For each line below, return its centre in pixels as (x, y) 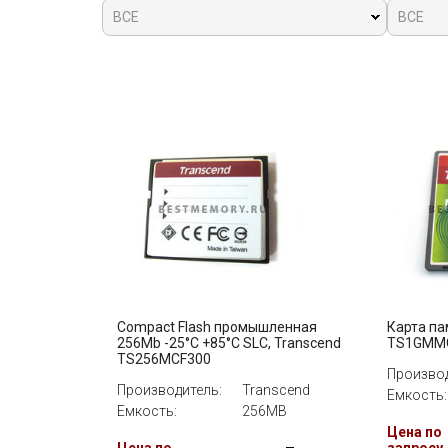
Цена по (414, 432)
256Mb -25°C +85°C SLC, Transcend (229, 343)
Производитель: (169, 390)
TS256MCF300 (164, 359)
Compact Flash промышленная (217, 327)
